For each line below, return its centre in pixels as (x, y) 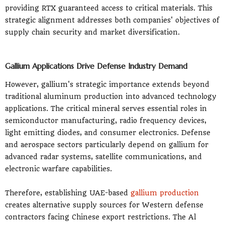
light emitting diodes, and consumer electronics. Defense (108, 132)
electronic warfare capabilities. (59, 168)
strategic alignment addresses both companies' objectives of (112, 20)
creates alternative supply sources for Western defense (104, 205)
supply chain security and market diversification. (92, 32)
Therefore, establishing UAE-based (68, 193)
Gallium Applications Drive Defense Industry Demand (96, 66)
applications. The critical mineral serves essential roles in (106, 108)
